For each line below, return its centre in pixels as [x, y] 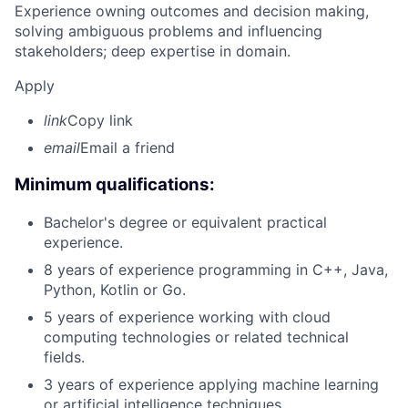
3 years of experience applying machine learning [211, 384]
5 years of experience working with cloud [187, 316]
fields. [64, 357]
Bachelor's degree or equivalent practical [185, 222]
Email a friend [127, 148]
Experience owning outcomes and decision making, [192, 11]
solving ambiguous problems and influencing [168, 31]
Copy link [100, 121]
